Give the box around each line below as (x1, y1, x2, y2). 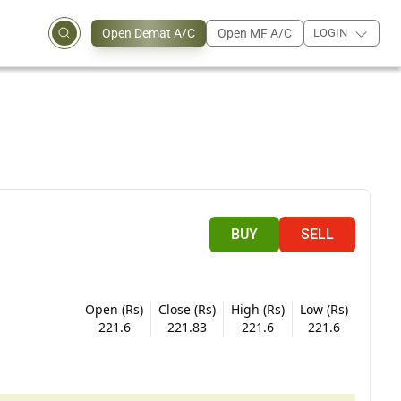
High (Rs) (231, 300, 286, 318)
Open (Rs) (85, 300, 144, 318)
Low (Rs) (300, 300, 349, 318)
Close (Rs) (158, 300, 217, 318)
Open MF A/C (218, 26, 292, 40)
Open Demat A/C (102, 26, 195, 40)
